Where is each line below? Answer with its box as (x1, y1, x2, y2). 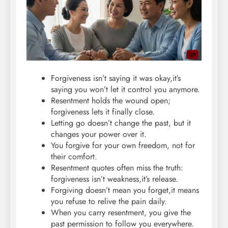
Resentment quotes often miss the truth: (51, 162, 183, 174)
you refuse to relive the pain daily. (51, 195, 167, 208)
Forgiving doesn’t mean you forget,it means (51, 184, 199, 196)
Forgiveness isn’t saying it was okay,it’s (51, 72, 181, 84)
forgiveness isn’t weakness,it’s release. (51, 173, 178, 185)
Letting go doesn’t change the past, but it (51, 117, 191, 129)
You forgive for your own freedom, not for (51, 139, 195, 152)
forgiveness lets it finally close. (51, 106, 155, 118)
